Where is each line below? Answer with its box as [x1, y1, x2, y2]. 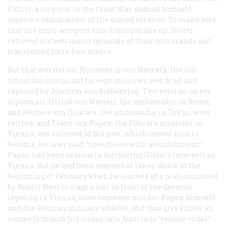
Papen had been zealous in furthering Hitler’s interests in [8, 149, 215, 160]
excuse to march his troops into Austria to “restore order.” [8, 213, 211, 223]
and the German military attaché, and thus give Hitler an [8, 203, 213, 213]
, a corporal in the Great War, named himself [32, 4, 192, 14]
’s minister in [154, 118, 203, 128]
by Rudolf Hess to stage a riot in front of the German [8, 181, 193, 192]
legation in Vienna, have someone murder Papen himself [8, 192, 215, 202]
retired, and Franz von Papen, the [8, 118, 129, 128]
